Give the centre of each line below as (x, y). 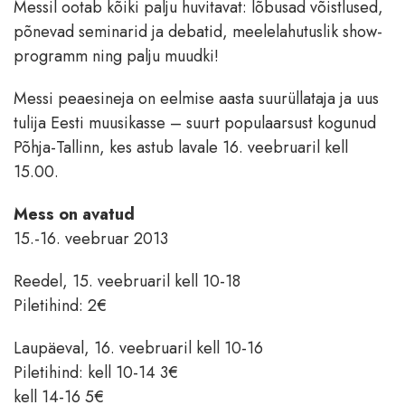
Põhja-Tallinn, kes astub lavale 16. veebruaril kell (181, 148)
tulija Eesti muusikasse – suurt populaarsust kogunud (195, 123)
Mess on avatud (74, 215)
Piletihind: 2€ (60, 306)
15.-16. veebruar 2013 (91, 239)
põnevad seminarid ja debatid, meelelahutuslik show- (198, 32)
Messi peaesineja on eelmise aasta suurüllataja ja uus (196, 99)
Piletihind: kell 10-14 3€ (96, 373)
